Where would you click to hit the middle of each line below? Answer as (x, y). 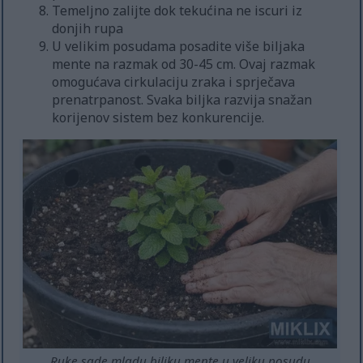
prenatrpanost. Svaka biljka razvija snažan (182, 100)
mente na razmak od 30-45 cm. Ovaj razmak (184, 64)
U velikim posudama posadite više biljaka (179, 46)
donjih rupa (88, 28)
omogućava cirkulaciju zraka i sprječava (174, 82)
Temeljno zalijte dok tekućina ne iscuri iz (177, 11)
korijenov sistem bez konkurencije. (158, 117)
